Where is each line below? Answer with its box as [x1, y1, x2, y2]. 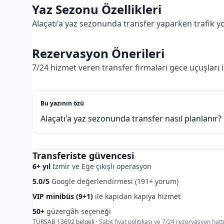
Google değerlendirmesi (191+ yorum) [49, 176, 178, 186]
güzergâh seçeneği [44, 206, 111, 216]
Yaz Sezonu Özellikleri [32, 1, 161, 17]
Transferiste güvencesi [32, 149, 134, 161]
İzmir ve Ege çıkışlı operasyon [50, 161, 151, 171]
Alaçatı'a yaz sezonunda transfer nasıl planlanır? [40, 113, 221, 124]
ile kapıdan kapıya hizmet [93, 191, 180, 201]
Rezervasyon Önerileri [32, 45, 164, 61]
